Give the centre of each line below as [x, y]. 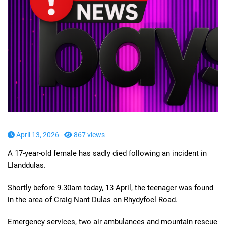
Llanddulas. [27, 165]
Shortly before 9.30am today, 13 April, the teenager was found [110, 187]
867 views [89, 134]
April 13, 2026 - [39, 134]
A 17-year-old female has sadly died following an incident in [107, 153]
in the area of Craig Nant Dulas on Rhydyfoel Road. [93, 200]
